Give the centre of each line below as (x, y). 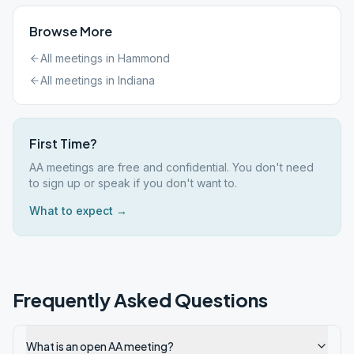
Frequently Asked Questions (140, 299)
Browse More (71, 31)
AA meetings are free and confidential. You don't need (171, 167)
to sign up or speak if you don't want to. (133, 183)
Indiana (136, 80)
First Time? (63, 143)
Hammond (144, 58)
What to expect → (78, 211)
